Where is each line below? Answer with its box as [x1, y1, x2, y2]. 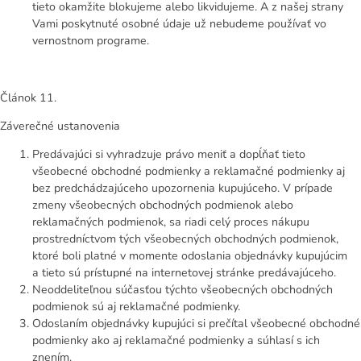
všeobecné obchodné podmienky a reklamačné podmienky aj [32, 164, 345, 180]
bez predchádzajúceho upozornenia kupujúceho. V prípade [32, 180, 333, 197]
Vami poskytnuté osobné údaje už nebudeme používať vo [32, 16, 326, 32]
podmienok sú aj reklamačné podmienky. [32, 299, 240, 315]
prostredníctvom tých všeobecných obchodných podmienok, [32, 231, 338, 247]
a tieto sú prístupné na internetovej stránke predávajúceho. [32, 265, 336, 281]
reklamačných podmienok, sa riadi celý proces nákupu [32, 214, 309, 230]
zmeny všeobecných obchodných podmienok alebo [32, 197, 293, 214]
